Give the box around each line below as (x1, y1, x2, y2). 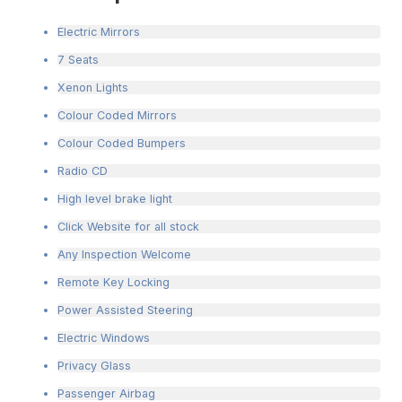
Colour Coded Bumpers (57, 136, 186, 151)
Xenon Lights (57, 81, 128, 95)
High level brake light (57, 192, 172, 206)
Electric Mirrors (57, 25, 140, 39)
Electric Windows (57, 331, 150, 345)
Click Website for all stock (57, 220, 199, 234)
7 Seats (57, 53, 99, 67)
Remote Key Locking (57, 275, 170, 290)
